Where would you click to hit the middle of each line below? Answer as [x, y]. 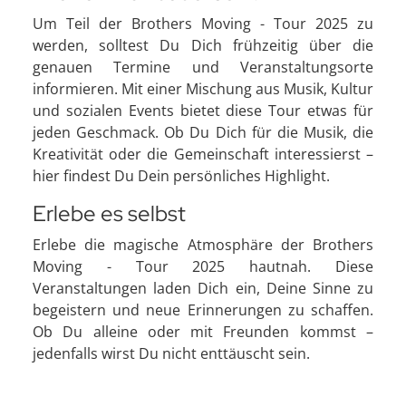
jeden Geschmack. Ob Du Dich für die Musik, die [203, 133]
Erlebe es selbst [109, 214]
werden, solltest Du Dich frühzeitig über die [203, 46]
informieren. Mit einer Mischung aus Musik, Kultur [203, 89]
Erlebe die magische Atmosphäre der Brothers [203, 245]
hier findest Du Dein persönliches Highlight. [181, 176]
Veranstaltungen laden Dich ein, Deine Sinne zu [203, 289]
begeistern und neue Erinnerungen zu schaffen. [203, 310]
